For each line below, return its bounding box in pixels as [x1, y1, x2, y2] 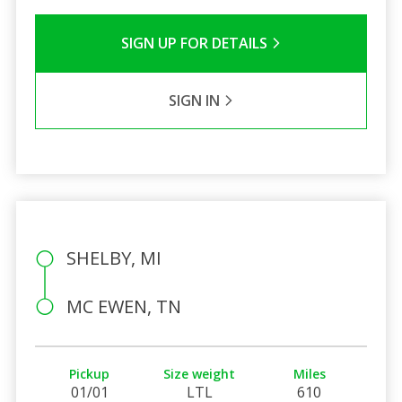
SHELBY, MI [66, 245, 162, 270]
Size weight [163, 364, 236, 382]
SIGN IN [168, 90, 223, 110]
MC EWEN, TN [66, 293, 181, 319]
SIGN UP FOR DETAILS [120, 32, 271, 53]
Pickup [69, 364, 110, 382]
